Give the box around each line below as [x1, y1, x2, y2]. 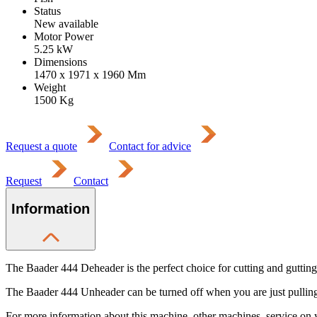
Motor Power [34, 30, 93, 42]
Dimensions [34, 55, 87, 68]
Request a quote [6, 139, 77, 152]
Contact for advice [109, 139, 191, 152]
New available [34, 17, 98, 30]
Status [34, 4, 61, 17]
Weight [34, 81, 66, 93]
